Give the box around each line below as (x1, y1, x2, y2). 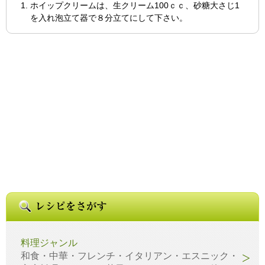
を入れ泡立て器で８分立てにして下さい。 (30, 12, 188, 22)
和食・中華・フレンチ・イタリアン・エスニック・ (21, 250, 238, 261)
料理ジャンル (21, 237, 77, 248)
